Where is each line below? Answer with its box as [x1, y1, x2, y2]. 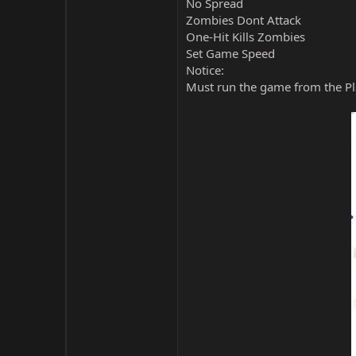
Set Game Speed [186, 45, 275, 61]
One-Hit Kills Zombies [186, 29, 305, 44]
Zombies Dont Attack [186, 12, 301, 28]
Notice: [186, 62, 224, 78]
